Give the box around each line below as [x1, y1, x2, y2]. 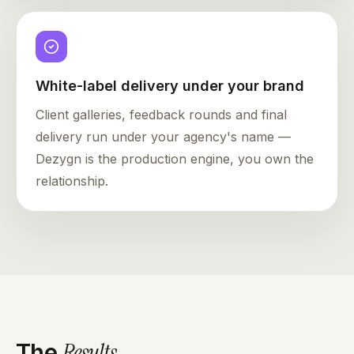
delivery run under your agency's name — [36, 129, 291, 145]
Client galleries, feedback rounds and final [36, 107, 287, 123]
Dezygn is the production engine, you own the [36, 151, 314, 168]
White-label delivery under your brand [36, 77, 304, 95]
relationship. [36, 173, 108, 190]
